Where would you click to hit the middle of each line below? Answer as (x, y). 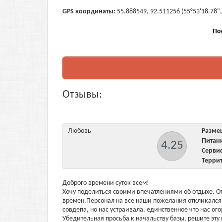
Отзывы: (82, 95)
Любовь (80, 131)
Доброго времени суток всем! (106, 183)
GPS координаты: (89, 12)
